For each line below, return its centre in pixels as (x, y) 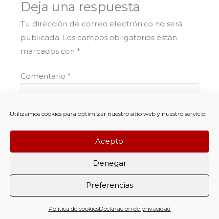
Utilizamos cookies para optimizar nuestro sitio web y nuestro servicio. (108, 113)
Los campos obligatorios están (120, 37)
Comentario (44, 76)
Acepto (109, 141)
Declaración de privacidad (134, 208)
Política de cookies (73, 208)
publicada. (40, 37)
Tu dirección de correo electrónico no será (101, 23)
